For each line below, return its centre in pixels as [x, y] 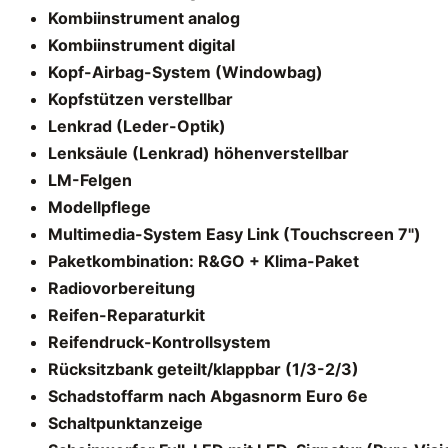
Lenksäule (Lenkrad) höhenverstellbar [198, 152]
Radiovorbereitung [121, 287]
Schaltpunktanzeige [125, 422]
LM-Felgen [90, 179]
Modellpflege [99, 206]
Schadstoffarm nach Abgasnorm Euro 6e [208, 395]
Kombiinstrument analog [144, 17]
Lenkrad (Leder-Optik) [137, 125]
